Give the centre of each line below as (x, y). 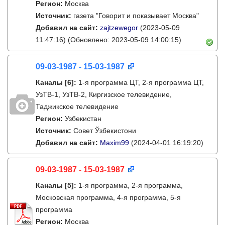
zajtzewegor (119, 28)
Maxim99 (115, 143)
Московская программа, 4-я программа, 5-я (108, 197)
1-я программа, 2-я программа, (131, 185)
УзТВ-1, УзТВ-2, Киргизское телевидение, (104, 94)
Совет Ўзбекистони (105, 131)
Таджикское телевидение (77, 106)
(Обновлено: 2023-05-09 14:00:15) (124, 40)
